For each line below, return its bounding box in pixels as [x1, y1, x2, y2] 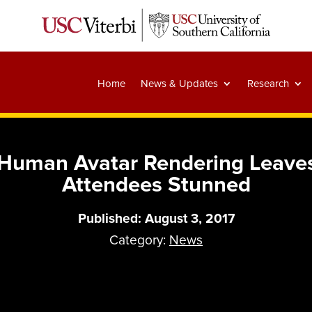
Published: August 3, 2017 [77, 210, 235, 228]
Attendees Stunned [61, 171, 251, 198]
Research [247, 77, 289, 91]
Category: [109, 232, 169, 249]
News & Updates [140, 77, 218, 91]
